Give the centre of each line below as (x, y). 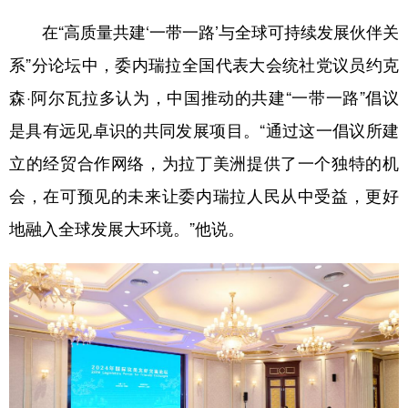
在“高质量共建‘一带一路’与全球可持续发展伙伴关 (204, 31)
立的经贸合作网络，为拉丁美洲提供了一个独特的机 (204, 163)
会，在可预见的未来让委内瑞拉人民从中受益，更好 (204, 195)
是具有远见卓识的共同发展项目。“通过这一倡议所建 (204, 130)
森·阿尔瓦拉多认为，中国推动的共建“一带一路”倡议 (204, 97)
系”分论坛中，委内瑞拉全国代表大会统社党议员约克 (204, 64)
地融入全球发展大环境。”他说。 (127, 228)
